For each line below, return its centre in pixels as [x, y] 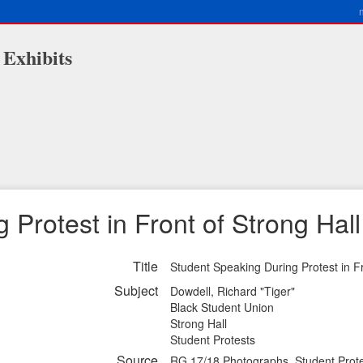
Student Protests [213, 340]
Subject [136, 290]
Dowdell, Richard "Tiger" [233, 291]
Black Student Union [222, 307]
